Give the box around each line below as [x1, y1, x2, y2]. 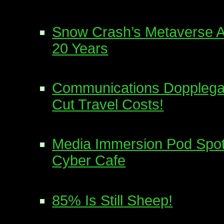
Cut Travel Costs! [52, 96, 164, 112]
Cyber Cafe [52, 152, 126, 169]
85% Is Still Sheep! [52, 192, 173, 208]
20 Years [52, 40, 108, 56]
